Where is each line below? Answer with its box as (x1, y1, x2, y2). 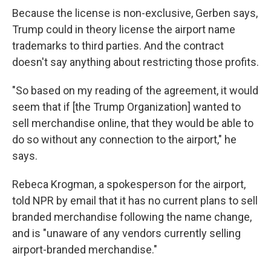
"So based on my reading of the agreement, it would (12, 84, 258, 97)
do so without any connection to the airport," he (12, 133, 237, 146)
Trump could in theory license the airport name (12, 23, 235, 36)
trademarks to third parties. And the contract (12, 39, 224, 52)
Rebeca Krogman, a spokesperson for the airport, (12, 178, 246, 191)
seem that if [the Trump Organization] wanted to (12, 100, 241, 113)
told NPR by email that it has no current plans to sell (12, 194, 258, 207)
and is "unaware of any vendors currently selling (12, 227, 241, 240)
